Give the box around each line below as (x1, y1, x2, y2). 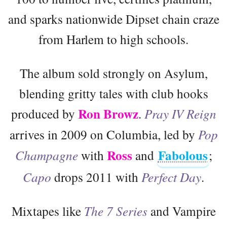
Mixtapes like (11, 202, 84, 219)
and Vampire (147, 202, 216, 219)
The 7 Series (84, 202, 147, 219)
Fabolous (158, 145, 208, 165)
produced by (11, 104, 78, 122)
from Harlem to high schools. (39, 30, 188, 48)
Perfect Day (141, 168, 201, 185)
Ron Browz (78, 104, 138, 123)
